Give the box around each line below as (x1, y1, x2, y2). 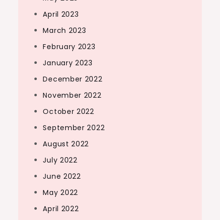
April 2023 (43, 9, 79, 19)
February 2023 (43, 42, 96, 52)
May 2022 (43, 188, 79, 197)
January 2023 (43, 58, 93, 68)
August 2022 (43, 139, 89, 149)
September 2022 (43, 123, 105, 133)
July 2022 (43, 155, 78, 165)
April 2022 (43, 204, 79, 214)
